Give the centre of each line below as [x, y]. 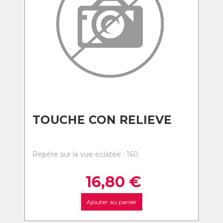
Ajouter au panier [111, 202]
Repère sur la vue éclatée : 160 [85, 154]
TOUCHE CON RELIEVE [102, 120]
